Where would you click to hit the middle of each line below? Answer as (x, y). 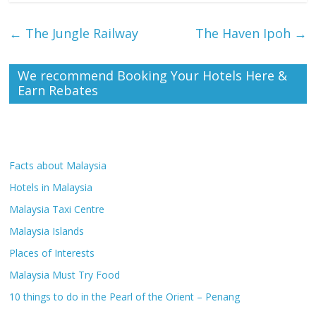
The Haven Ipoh (244, 34)
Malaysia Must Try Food (65, 275)
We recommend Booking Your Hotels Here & (153, 76)
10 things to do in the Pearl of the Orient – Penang (125, 297)
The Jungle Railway (80, 34)
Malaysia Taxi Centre (57, 209)
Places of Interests (52, 253)
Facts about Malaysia (58, 166)
